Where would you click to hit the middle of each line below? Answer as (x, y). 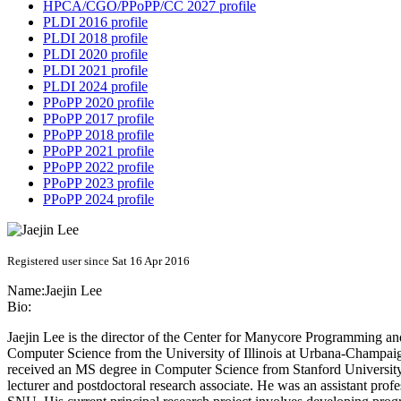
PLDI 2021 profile (95, 71)
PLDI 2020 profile (95, 55)
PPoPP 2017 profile (98, 119)
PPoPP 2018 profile (98, 135)
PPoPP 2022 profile (98, 167)
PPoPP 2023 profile (98, 183)
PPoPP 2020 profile (98, 103)
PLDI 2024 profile (95, 87)
